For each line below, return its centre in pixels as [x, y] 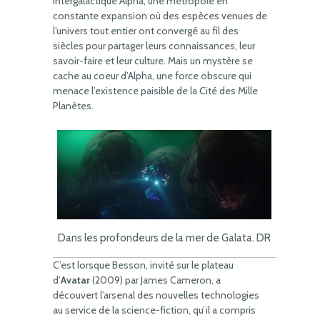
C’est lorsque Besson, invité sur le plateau [143, 265]
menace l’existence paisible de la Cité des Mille [155, 91]
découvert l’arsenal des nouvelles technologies [156, 295]
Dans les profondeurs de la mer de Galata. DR [164, 238]
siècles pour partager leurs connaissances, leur [154, 46]
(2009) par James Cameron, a [155, 280]
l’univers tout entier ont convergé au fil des [146, 31]
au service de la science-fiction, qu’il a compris [154, 310]
